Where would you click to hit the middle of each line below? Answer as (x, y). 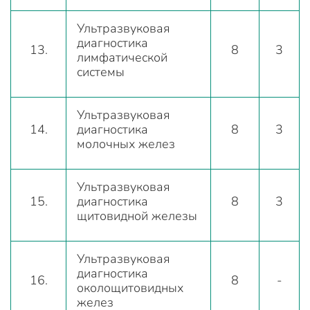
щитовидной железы (137, 216)
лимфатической (122, 57)
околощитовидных (130, 288)
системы (101, 72)
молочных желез (126, 144)
